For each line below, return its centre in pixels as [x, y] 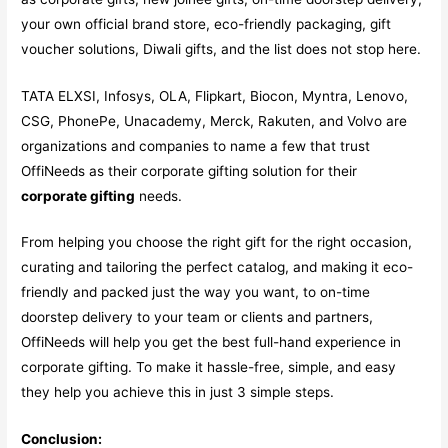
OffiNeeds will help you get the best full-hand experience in [211, 342]
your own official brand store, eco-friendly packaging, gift [206, 23]
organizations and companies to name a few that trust [196, 145]
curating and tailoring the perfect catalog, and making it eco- [217, 267]
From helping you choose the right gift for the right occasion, [217, 242]
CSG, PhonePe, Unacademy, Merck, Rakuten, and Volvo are [214, 120]
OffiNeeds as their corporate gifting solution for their [189, 170]
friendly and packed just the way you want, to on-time [196, 292]
